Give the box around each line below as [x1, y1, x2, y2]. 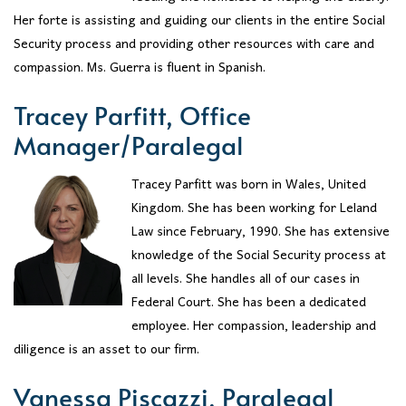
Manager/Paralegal [14, 126, 244, 162]
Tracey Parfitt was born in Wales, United [131, 171, 366, 200]
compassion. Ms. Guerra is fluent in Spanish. [14, 53, 266, 82]
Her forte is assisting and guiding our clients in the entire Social [14, 6, 385, 35]
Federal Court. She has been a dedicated [131, 289, 366, 318]
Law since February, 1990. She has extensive [131, 218, 390, 247]
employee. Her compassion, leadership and [131, 313, 376, 342]
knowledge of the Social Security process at [131, 242, 386, 271]
